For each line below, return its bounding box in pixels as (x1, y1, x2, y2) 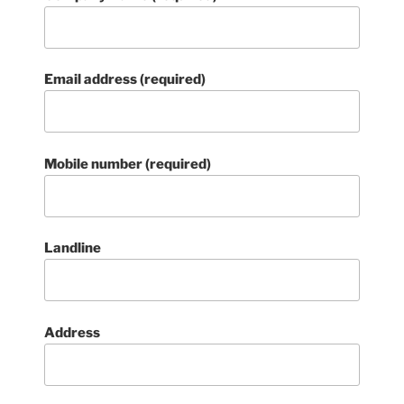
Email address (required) (44, 71, 207, 87)
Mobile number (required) (44, 155, 212, 172)
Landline (44, 240, 102, 256)
